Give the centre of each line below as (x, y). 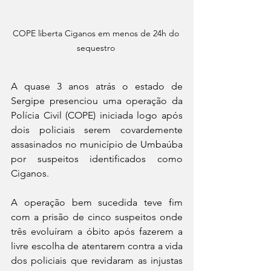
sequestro (97, 48)
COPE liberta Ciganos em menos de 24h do (97, 34)
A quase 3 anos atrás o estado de (97, 87)
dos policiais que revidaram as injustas (97, 261)
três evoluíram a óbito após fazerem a (97, 232)
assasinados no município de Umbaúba (97, 145)
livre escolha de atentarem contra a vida (97, 246)
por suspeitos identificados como (97, 159)
